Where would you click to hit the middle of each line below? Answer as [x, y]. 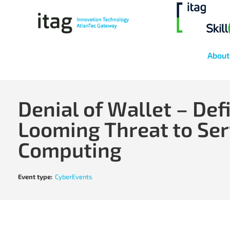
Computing [70, 150]
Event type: [35, 177]
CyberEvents [74, 177]
